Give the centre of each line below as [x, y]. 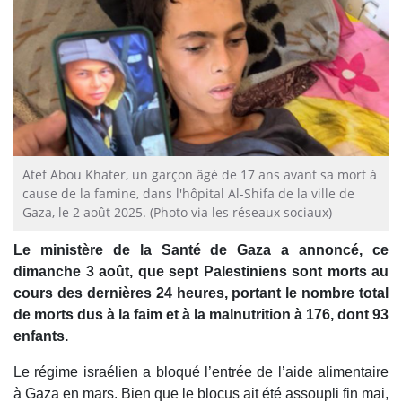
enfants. [41, 336]
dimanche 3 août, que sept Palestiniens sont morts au [201, 272]
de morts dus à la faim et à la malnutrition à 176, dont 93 [201, 315]
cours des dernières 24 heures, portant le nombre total [201, 293]
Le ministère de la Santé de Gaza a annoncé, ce [201, 250]
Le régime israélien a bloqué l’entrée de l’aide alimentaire [201, 372]
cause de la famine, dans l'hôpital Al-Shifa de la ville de [188, 194]
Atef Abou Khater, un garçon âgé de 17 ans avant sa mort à [200, 175]
